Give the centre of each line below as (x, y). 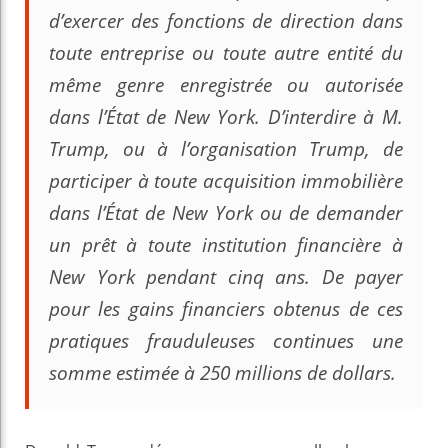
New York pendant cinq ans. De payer (226, 276)
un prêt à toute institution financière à (226, 244)
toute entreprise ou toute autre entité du (226, 52)
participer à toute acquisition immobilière (226, 180)
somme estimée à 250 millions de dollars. (222, 372)
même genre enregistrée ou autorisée (226, 84)
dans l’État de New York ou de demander (226, 212)
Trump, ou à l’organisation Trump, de (226, 148)
